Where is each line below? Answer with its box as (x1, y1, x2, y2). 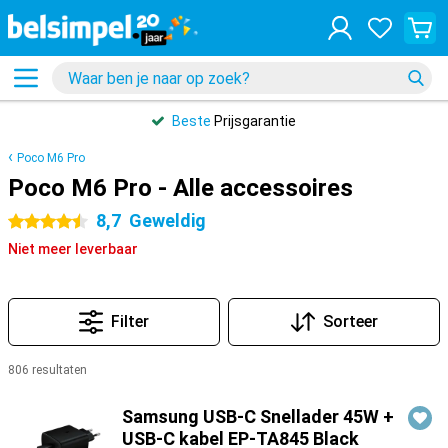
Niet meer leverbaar (8, 241, 138, 257)
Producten (8, 387, 79, 403)
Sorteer (322, 312, 378, 331)
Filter (111, 312, 149, 331)
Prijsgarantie (211, 113, 296, 129)
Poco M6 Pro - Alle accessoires (8, 174, 353, 202)
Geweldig (129, 210, 206, 231)
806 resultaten (8, 363, 87, 377)
